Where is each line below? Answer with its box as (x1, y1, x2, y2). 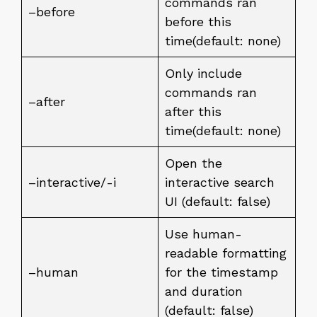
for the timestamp (165, 265, 278, 279)
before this (165, 14, 231, 29)
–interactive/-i (28, 175, 116, 190)
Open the (165, 156, 222, 171)
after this (165, 104, 221, 119)
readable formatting (165, 246, 287, 260)
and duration (165, 284, 243, 299)
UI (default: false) (165, 194, 270, 209)
